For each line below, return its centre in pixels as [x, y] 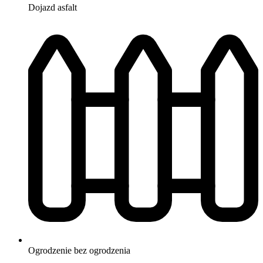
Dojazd [42, 7]
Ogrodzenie [50, 250]
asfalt [67, 7]
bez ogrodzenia [102, 250]
